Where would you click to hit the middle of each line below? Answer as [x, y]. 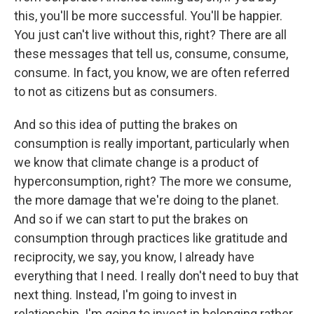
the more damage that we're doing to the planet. [146, 200]
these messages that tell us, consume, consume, [151, 54]
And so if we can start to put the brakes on [131, 219]
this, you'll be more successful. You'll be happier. [148, 16]
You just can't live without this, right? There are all [150, 35]
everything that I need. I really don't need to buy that [156, 276]
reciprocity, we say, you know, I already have [134, 257]
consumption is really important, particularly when [152, 143]
